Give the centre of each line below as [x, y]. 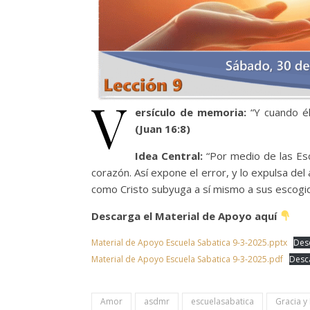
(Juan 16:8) [163, 128]
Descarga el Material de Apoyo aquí [184, 216]
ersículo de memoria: [193, 112]
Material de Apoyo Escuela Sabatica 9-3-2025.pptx [189, 242]
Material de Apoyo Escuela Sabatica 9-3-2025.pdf [187, 259]
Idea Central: [171, 155]
